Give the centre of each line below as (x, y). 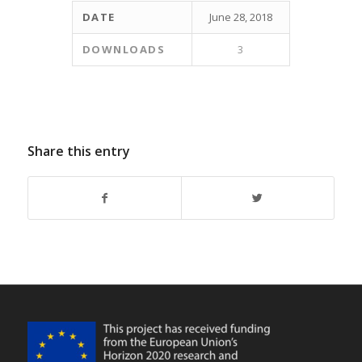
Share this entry (78, 151)
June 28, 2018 (240, 17)
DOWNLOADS (124, 49)
